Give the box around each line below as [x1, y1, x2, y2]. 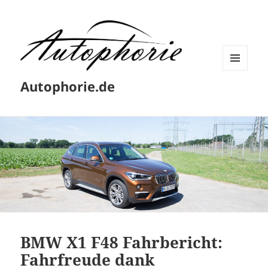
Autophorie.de [20, 77, 115, 96]
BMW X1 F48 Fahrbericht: [20, 231, 223, 253]
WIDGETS [223, 90, 257, 100]
